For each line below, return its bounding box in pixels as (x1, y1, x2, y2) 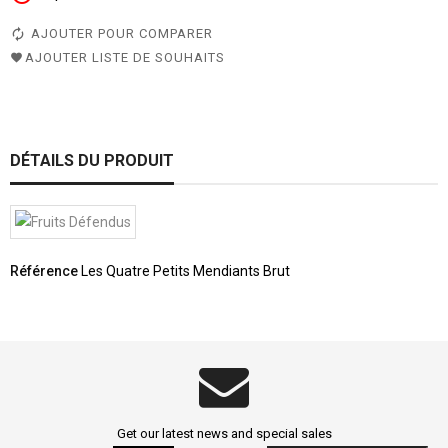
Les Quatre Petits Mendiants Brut (81, 263, 290, 280)
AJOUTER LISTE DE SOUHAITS (25, 50, 225, 66)
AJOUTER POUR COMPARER (31, 26, 213, 42)
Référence (10, 263, 78, 280)
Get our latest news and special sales (116, 426, 332, 442)
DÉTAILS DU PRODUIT (10, 151, 174, 171)
